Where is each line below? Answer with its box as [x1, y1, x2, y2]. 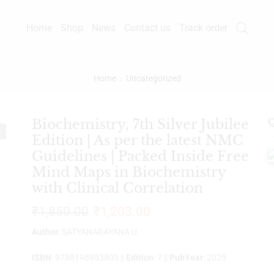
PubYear [169, 252, 203, 262]
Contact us [124, 22, 171, 34]
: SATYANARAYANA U [57, 226, 137, 237]
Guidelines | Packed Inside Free [31, 147, 249, 165]
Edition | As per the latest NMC [31, 131, 243, 149]
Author [31, 226, 58, 237]
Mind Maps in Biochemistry [31, 163, 226, 180]
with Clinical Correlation [31, 179, 203, 196]
